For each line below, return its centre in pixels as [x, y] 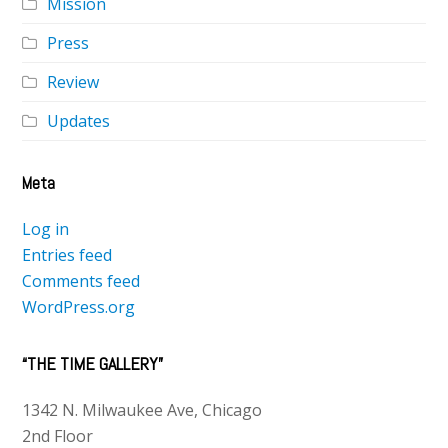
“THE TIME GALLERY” [93, 364]
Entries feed [67, 255]
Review [73, 82]
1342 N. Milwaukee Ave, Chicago [142, 410]
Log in [46, 229]
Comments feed [81, 281]
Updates [79, 121]
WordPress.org [79, 307]
